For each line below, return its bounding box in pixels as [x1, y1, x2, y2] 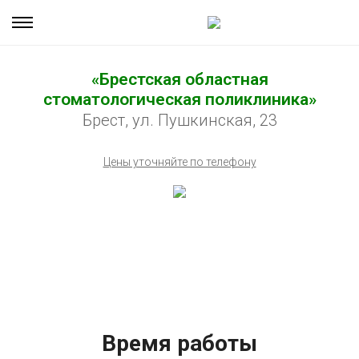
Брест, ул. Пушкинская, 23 [82, 111, 277, 130]
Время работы [102, 330, 257, 357]
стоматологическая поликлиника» [42, 90, 317, 109]
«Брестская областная [91, 70, 268, 89]
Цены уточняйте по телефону [103, 155, 256, 168]
